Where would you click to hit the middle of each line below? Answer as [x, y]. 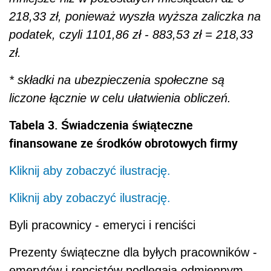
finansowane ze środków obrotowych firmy [123, 143]
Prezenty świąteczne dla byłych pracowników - [133, 252]
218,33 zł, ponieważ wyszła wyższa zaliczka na [135, 16]
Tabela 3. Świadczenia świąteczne [101, 125]
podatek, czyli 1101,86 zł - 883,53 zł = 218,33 [131, 34]
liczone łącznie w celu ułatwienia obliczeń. [120, 98]
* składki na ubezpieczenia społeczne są [117, 80]
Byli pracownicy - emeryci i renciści [102, 225]
